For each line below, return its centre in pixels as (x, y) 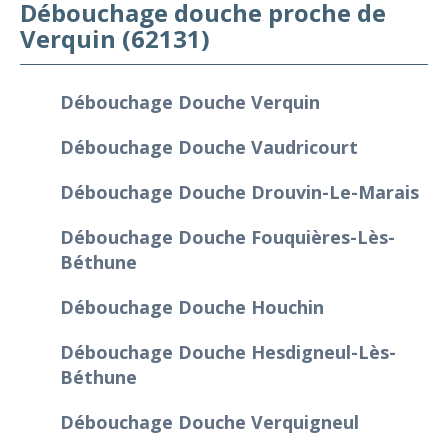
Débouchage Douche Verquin (190, 101)
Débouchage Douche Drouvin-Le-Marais (239, 191)
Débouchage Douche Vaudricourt (209, 146)
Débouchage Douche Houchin (192, 306)
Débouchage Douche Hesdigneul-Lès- (228, 351)
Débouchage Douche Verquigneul (209, 421)
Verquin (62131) (115, 38)
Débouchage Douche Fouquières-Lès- (227, 236)
